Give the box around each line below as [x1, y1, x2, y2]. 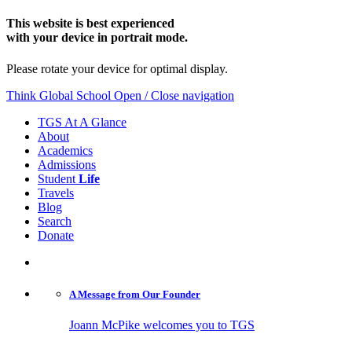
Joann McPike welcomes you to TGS [69, 317, 255, 332]
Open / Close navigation [114, 88, 234, 102]
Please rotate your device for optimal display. [6, 61, 228, 75]
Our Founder [142, 288, 200, 300]
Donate [38, 228, 74, 242]
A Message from [69, 288, 142, 300]
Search [38, 214, 71, 228]
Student [38, 171, 79, 185]
